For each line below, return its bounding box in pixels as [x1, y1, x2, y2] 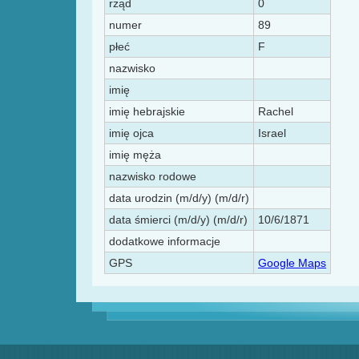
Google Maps [258, 256, 326, 270]
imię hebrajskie [109, 105, 185, 119]
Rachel [258, 105, 293, 119]
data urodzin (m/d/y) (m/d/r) [109, 192, 249, 205]
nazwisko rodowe [109, 170, 196, 184]
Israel [258, 127, 286, 140]
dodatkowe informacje [109, 235, 220, 248]
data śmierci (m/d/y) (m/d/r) [109, 213, 248, 227]
